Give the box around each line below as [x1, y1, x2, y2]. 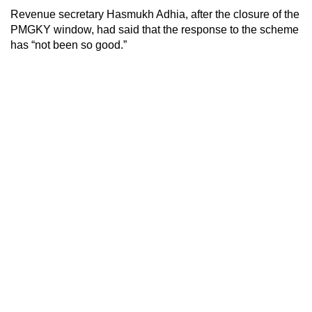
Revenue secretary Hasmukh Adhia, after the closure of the [10, 8, 299, 20]
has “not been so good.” [10, 38, 127, 51]
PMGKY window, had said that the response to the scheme [10, 23, 299, 36]
